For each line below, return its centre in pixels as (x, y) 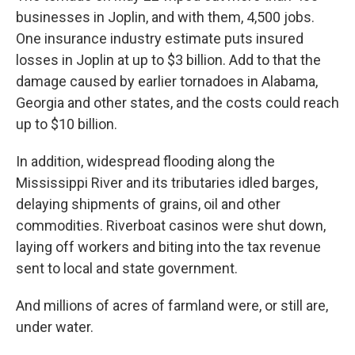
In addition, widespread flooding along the (145, 161)
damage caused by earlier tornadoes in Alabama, (167, 81)
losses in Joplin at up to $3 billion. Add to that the (168, 60)
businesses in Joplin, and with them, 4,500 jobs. (165, 17)
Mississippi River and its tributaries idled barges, (167, 183)
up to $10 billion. (67, 124)
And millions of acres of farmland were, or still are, (172, 305)
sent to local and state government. (127, 268)
